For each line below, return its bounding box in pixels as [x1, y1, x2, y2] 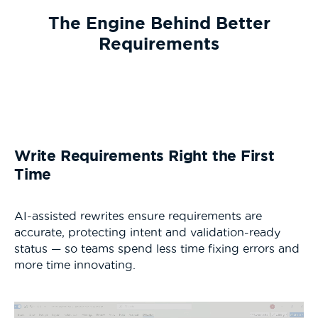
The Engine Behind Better [48, 13, 270, 33]
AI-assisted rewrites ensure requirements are [14, 209, 262, 222]
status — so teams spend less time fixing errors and [14, 242, 300, 255]
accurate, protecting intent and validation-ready [14, 226, 280, 238]
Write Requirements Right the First [14, 147, 275, 164]
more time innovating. [14, 258, 136, 271]
